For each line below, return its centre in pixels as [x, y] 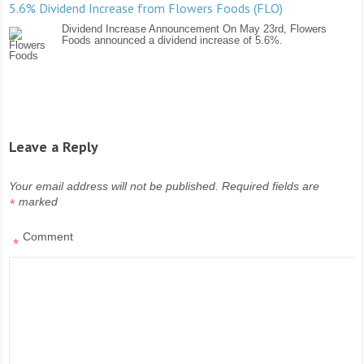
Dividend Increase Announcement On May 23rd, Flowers [195, 29]
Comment [48, 237]
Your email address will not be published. [114, 186]
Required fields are [271, 186]
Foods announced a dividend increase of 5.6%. [173, 41]
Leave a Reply [54, 147]
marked [39, 202]
